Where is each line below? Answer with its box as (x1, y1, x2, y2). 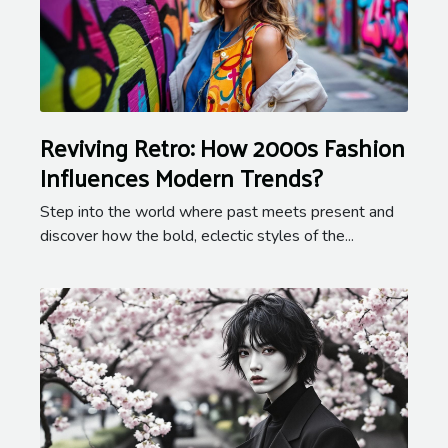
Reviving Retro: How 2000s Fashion (40, 124, 405, 169)
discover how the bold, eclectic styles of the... (40, 224, 354, 247)
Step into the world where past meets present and (40, 200, 394, 223)
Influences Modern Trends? (40, 154, 322, 199)
